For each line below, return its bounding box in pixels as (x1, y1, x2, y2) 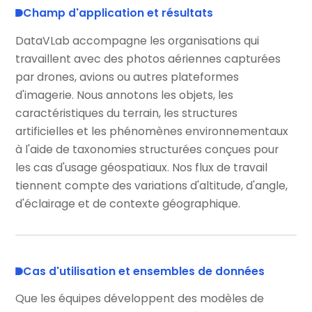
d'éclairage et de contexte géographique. (15, 195, 241, 212)
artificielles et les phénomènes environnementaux (15, 123, 289, 139)
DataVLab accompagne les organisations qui (15, 32, 260, 49)
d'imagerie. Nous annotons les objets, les (15, 86, 234, 103)
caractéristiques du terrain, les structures (15, 104, 238, 121)
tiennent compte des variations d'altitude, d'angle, (15, 177, 288, 194)
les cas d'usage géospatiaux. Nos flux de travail (15, 159, 268, 175)
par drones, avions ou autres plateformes (15, 68, 240, 85)
